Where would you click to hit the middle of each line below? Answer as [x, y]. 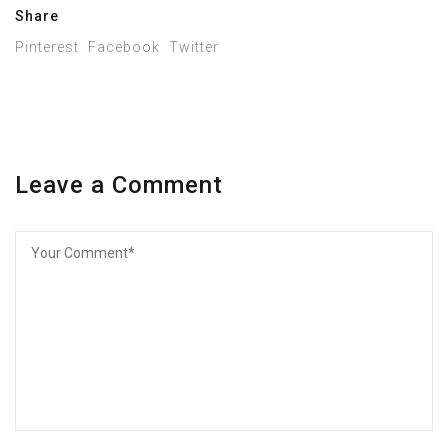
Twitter [194, 46]
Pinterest [47, 46]
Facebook [124, 46]
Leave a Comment [119, 184]
